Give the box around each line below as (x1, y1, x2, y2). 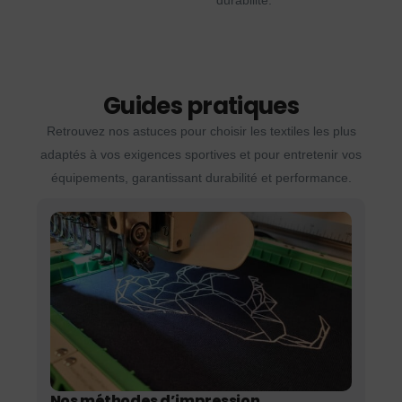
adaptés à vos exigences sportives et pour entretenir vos (40, 147, 362, 162)
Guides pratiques (103, 90, 299, 123)
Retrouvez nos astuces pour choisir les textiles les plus (46, 124, 356, 139)
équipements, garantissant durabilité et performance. (50, 170, 352, 186)
